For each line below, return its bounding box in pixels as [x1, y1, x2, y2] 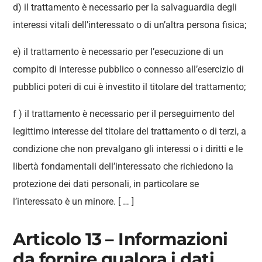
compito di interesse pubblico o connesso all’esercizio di [13, 64, 244, 75]
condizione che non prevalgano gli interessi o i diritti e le [13, 143, 243, 154]
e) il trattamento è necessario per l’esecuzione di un [13, 46, 224, 57]
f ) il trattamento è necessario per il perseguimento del [13, 108, 235, 119]
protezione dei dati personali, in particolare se [13, 178, 199, 189]
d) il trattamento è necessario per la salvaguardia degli [13, 2, 237, 13]
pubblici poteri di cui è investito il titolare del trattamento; [13, 81, 246, 92]
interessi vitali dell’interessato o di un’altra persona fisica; [13, 19, 247, 30]
